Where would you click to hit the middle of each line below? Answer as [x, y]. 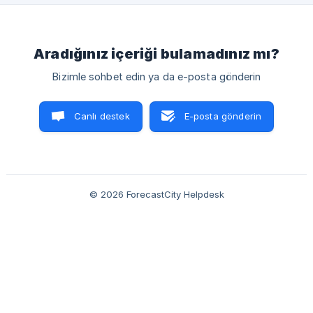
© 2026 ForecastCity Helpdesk [156, 194]
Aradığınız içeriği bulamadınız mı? [156, 54]
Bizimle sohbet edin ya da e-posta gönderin [156, 77]
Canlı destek [102, 116]
